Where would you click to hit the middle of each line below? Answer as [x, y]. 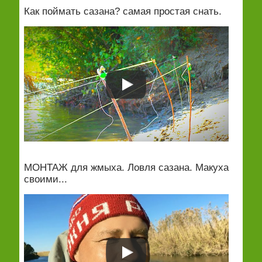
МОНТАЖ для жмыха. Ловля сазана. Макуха [126, 168]
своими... [45, 179]
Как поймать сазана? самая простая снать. [123, 11]
